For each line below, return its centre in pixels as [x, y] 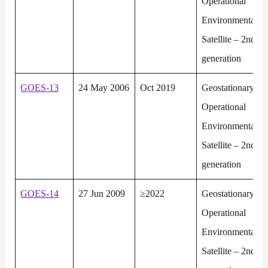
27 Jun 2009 [102, 194]
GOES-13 [40, 88]
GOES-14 [40, 194]
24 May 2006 [104, 88]
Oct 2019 [158, 88]
